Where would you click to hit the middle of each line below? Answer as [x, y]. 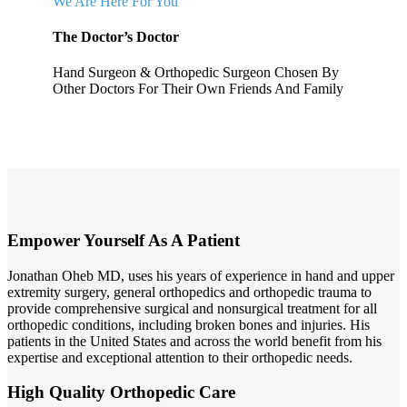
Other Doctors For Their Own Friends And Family [198, 89]
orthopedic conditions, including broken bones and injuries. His [189, 324]
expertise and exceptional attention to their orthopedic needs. [180, 357]
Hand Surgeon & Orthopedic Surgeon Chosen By [196, 73]
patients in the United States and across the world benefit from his [194, 341]
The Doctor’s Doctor [116, 36]
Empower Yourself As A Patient [124, 240]
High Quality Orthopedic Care [121, 392]
